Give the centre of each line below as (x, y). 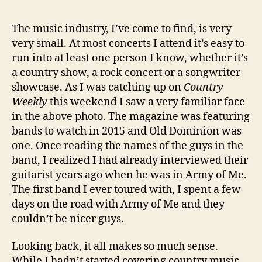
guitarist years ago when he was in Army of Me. (129, 175)
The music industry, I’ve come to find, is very (122, 29)
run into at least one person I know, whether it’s (130, 58)
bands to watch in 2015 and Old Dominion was (127, 131)
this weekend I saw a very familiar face (146, 102)
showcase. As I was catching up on (98, 87)
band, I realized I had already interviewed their (130, 160)
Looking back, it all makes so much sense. (115, 247)
